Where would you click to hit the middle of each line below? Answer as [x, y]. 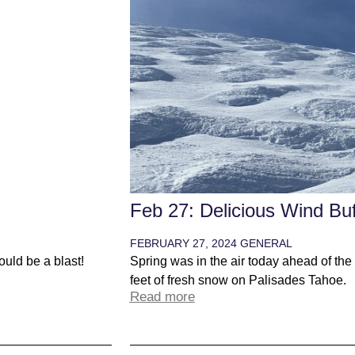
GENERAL [266, 243]
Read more [162, 297]
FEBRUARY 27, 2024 [185, 243]
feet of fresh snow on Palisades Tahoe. [238, 280]
